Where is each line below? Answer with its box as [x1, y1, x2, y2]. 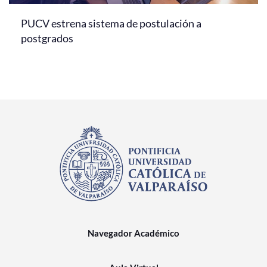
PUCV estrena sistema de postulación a [21, 16, 201, 30]
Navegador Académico [88, 227, 179, 238]
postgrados [21, 31, 73, 45]
